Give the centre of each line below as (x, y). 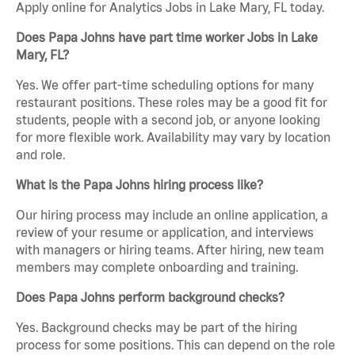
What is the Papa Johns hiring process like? (139, 185)
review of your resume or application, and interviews (165, 233)
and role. (40, 155)
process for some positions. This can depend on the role (176, 345)
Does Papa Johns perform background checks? (150, 298)
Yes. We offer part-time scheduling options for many (165, 85)
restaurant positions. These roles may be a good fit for (172, 103)
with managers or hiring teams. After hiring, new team (170, 250)
